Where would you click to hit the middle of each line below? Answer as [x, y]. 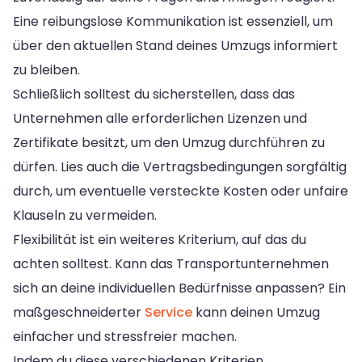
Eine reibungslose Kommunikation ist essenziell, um [173, 21]
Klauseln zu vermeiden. [85, 215]
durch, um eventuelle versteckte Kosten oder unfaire [181, 191]
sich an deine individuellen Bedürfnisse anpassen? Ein [179, 288]
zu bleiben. [46, 69]
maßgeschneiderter [79, 312]
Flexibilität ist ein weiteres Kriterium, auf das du [160, 239]
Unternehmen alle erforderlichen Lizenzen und [160, 118]
